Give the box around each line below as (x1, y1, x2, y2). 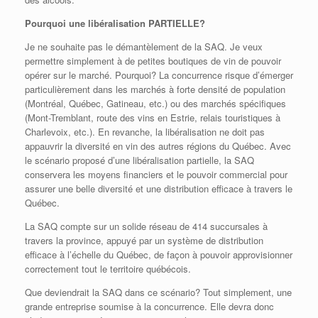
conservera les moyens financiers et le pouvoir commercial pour (25, 168, 287, 182)
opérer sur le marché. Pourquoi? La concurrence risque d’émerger (25, 68, 293, 82)
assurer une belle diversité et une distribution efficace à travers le (25, 182, 292, 196)
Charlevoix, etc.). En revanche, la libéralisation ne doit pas (25, 125, 265, 139)
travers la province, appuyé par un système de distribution (25, 234, 263, 248)
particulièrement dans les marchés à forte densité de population (25, 82, 285, 97)
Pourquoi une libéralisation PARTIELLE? (25, 16, 205, 31)
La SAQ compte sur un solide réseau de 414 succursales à (25, 219, 268, 234)
